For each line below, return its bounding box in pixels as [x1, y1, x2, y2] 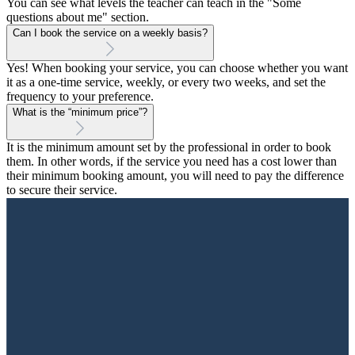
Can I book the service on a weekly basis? [13, 26, 208, 39]
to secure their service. [6, 182, 117, 197]
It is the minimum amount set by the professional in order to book [6, 139, 331, 154]
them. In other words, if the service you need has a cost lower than [6, 154, 337, 168]
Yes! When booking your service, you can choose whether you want [6, 60, 348, 74]
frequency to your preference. [6, 89, 154, 103]
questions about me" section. [6, 10, 149, 24]
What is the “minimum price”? [13, 105, 147, 118]
